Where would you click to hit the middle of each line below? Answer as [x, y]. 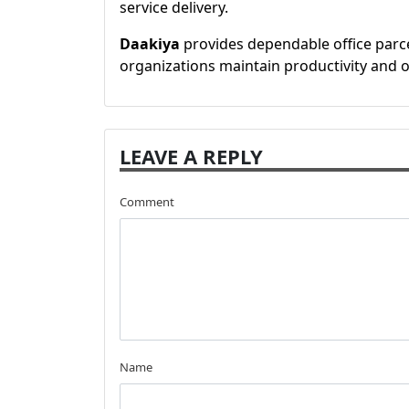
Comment [147, 202]
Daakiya [150, 44]
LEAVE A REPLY [191, 156]
